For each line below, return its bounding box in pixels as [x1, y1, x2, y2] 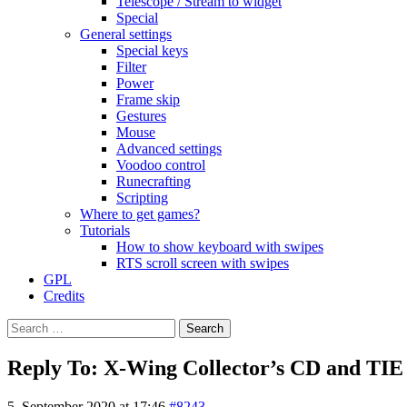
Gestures [116, 108, 166, 124]
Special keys [116, 43, 188, 58]
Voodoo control [116, 157, 205, 173]
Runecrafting [116, 174, 191, 189]
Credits [44, 288, 84, 303]
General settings [80, 26, 172, 42]
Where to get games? [80, 206, 200, 222]
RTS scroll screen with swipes [116, 255, 289, 271]
